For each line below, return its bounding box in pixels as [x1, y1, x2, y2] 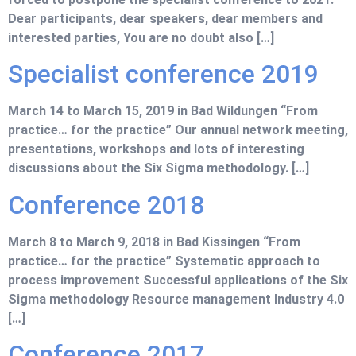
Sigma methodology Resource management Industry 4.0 [8, 291, 344, 307]
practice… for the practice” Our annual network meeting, [8, 122, 348, 138]
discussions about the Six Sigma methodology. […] [8, 161, 309, 176]
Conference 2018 [8, 189, 204, 220]
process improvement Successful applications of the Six [8, 272, 348, 288]
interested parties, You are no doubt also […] [8, 29, 274, 45]
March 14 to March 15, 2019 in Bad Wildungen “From [8, 103, 318, 119]
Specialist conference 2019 [8, 59, 319, 90]
